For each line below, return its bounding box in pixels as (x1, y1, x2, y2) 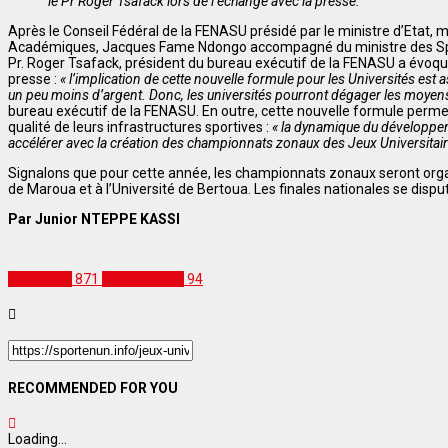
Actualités (8, 271, 72, 288)
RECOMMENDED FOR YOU (8, 379, 178, 396)
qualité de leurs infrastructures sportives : (8, 119, 272, 136)
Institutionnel (102, 271, 184, 288)
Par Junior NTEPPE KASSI (8, 211, 180, 228)
